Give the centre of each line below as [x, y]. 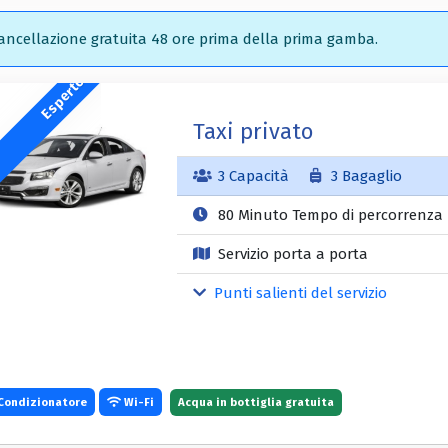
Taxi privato [252, 131]
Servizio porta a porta [290, 253]
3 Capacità [253, 175]
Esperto [63, 97]
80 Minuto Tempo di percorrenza [328, 214]
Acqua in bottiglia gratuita [256, 401]
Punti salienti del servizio [299, 292]
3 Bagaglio [365, 175]
